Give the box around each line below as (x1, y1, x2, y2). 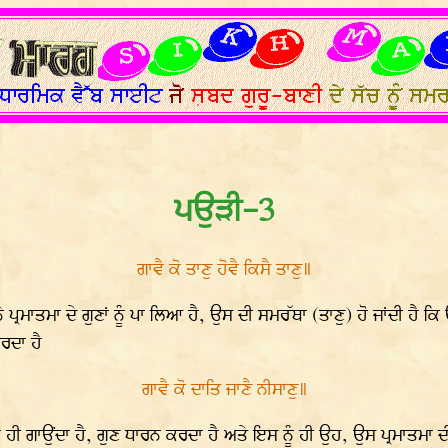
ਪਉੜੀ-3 (174, 189, 275, 236)
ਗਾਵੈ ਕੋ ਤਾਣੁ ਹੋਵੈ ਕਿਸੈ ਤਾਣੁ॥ (137, 257, 312, 283)
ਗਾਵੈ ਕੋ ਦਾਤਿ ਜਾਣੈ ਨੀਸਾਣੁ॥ (141, 377, 308, 403)
